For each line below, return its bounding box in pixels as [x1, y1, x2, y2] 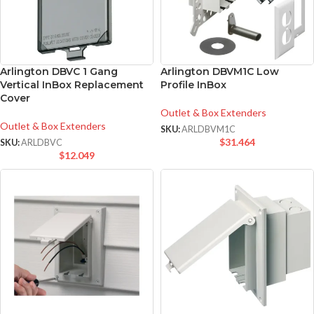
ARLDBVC [21, 137, 62, 149]
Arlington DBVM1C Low [161, 64, 279, 78]
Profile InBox [161, 78, 226, 91]
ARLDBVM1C [182, 124, 235, 135]
